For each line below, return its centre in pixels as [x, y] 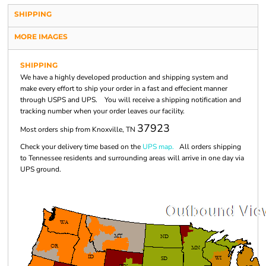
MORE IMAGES [41, 37]
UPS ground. [41, 169]
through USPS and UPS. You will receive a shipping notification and [131, 100]
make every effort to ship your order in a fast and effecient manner [124, 88]
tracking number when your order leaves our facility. [102, 111]
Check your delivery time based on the [81, 147]
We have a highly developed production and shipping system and [124, 77]
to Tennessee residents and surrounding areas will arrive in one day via [132, 158]
